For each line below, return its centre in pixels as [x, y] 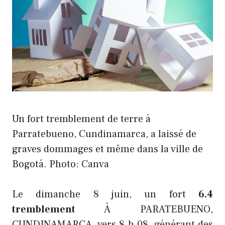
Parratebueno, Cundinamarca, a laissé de [104, 134]
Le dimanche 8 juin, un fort [105, 195]
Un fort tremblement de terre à [81, 119]
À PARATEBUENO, [144, 210]
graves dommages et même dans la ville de [107, 149]
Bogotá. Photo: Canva [61, 164]
